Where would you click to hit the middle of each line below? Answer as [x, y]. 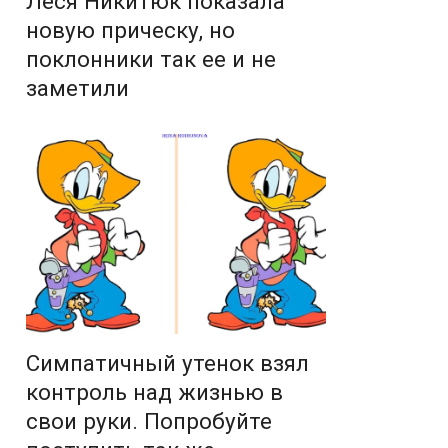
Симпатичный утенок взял [167, 363]
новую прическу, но [130, 30]
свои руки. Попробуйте [149, 421]
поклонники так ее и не [151, 59]
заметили [77, 88]
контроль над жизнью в [154, 392]
